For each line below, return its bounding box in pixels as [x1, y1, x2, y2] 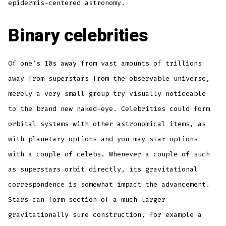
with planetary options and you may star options [8, 135, 198, 144]
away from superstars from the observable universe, [8, 74, 210, 83]
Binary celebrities [8, 23, 148, 49]
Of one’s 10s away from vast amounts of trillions [8, 59, 202, 68]
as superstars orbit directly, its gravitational [8, 165, 198, 174]
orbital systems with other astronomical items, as [8, 120, 206, 129]
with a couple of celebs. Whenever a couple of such [8, 150, 210, 159]
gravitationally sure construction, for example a [8, 210, 202, 219]
